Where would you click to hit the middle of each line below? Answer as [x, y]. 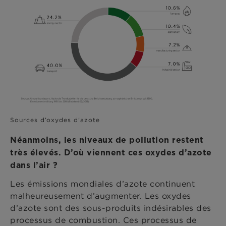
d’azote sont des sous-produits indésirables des [111, 208]
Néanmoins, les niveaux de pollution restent [107, 140]
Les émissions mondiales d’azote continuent [102, 184]
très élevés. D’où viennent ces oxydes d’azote [111, 153]
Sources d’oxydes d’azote [55, 120]
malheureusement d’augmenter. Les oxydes [101, 196]
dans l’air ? [34, 165]
